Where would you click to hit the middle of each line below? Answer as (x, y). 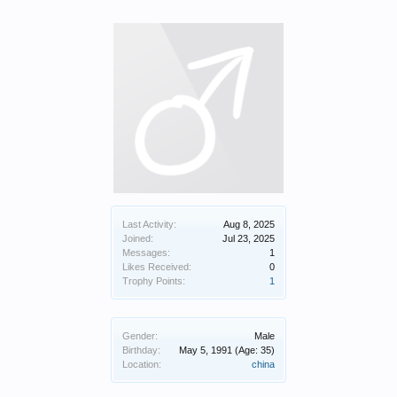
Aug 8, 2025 (249, 224)
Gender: (140, 336)
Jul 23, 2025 (249, 238)
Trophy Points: (154, 281)
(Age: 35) (255, 350)
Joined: (138, 238)
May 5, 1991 (206, 350)
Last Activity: (149, 224)
